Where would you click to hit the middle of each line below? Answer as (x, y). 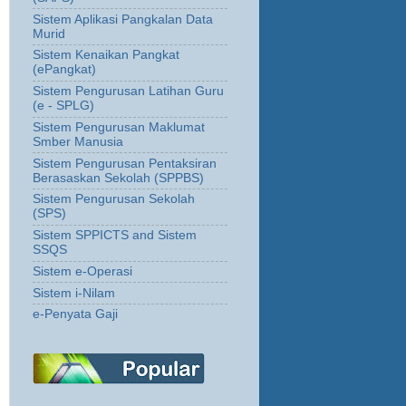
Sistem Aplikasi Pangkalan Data (123, 19)
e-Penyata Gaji (75, 314)
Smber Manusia (78, 141)
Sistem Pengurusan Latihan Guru (128, 92)
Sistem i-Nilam (74, 293)
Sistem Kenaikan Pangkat (106, 55)
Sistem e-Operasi (82, 271)
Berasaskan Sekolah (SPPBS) (118, 178)
